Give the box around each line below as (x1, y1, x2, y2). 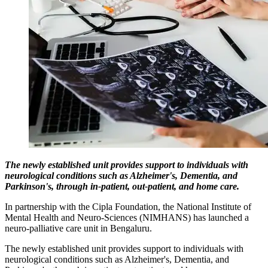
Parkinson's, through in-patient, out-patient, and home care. (5, 181, 242, 191)
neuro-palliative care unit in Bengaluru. (5, 223, 154, 233)
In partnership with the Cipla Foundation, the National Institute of (5, 201, 251, 212)
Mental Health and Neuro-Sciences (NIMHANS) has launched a (5, 212, 249, 223)
